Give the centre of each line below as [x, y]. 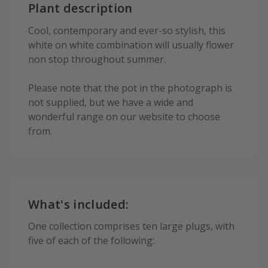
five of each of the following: [91, 241]
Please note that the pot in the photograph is [130, 88]
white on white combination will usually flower [131, 45]
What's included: [79, 204]
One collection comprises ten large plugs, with [131, 226]
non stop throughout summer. [97, 59]
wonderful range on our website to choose [124, 116]
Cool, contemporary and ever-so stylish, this [127, 30]
